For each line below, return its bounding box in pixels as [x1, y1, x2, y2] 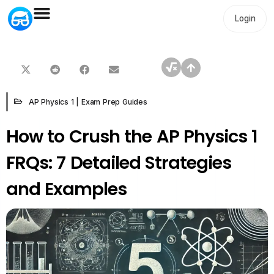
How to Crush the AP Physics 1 [6, 124, 258, 149]
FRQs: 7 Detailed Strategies [6, 150, 232, 175]
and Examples [6, 176, 127, 201]
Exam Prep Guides [81, 97, 147, 106]
